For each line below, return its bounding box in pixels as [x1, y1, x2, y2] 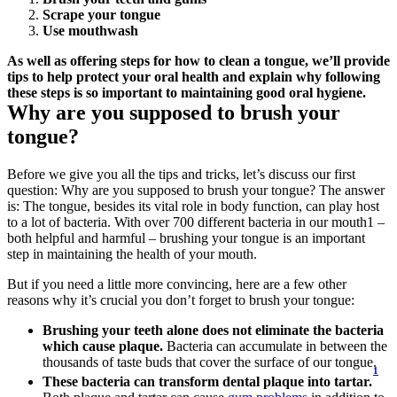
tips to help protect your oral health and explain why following [7, 68, 380, 84]
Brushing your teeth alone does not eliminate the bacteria [43, 322, 384, 338]
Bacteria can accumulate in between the [163, 338, 387, 354]
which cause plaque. [43, 338, 163, 354]
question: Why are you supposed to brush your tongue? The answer [7, 182, 385, 198]
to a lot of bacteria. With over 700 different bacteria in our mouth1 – [7, 214, 385, 230]
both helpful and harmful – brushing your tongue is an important [7, 230, 365, 245]
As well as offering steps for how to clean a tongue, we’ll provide [7, 52, 390, 68]
